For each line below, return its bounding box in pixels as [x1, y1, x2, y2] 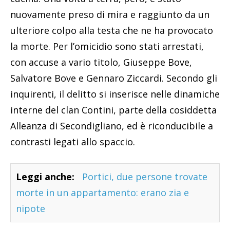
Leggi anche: [16, 170, 74, 183]
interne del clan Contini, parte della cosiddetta [10, 104, 217, 117]
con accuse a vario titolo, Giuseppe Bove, [10, 56, 192, 69]
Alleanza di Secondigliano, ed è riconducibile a [10, 120, 213, 132]
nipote [16, 202, 45, 215]
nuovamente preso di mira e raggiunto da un [10, 8, 209, 21]
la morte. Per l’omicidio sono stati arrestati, [10, 40, 204, 53]
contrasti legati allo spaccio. [10, 136, 135, 148]
